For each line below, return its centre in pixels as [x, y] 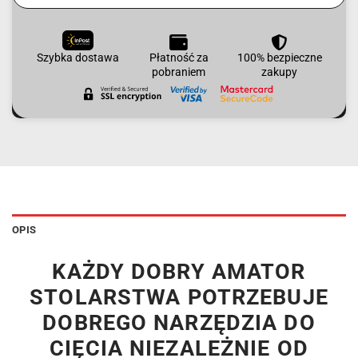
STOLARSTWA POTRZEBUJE [179, 298]
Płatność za [179, 58]
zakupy [280, 72]
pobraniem [179, 72]
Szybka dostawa [78, 58]
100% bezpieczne [279, 58]
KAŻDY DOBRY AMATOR [179, 272]
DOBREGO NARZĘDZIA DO [179, 323]
